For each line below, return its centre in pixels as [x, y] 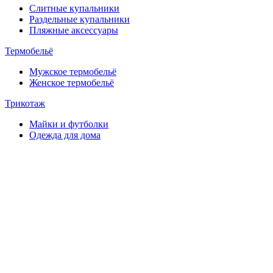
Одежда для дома [65, 135]
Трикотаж [25, 103]
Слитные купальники [74, 8]
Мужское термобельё [73, 71]
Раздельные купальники [80, 19]
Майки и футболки [69, 124]
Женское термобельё [72, 82]
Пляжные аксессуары [74, 30]
